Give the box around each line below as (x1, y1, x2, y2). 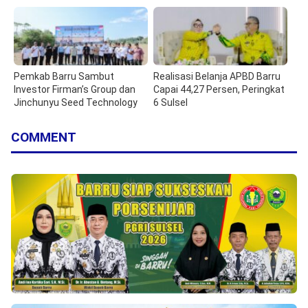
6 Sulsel (153, 96, 188, 108)
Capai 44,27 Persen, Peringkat (153, 83, 285, 95)
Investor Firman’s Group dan (14, 83, 135, 95)
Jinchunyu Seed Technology (14, 96, 137, 108)
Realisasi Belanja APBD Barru (153, 70, 281, 82)
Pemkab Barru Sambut (14, 70, 114, 82)
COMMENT (11, 129, 76, 145)
